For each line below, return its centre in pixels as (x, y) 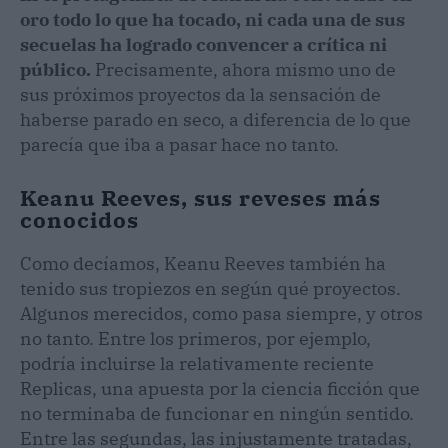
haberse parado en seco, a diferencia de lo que (215, 119)
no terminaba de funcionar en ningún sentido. (217, 413)
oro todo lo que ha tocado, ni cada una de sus (212, 19)
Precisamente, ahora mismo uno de (243, 69)
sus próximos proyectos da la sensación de (200, 94)
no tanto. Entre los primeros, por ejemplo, (195, 338)
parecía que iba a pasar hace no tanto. (179, 144)
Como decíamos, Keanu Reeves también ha (203, 263)
